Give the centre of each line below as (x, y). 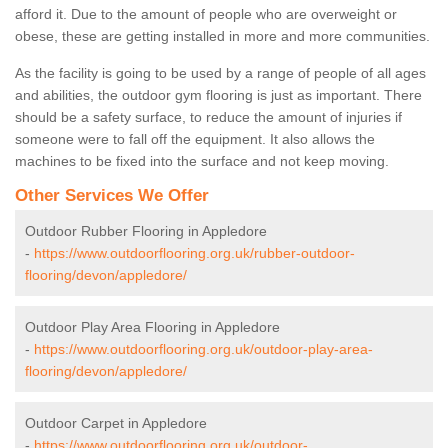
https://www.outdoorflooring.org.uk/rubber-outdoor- (194, 253)
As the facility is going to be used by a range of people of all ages (220, 73)
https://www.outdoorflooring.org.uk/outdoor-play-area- (203, 349)
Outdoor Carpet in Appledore (116, 423)
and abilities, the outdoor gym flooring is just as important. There (218, 95)
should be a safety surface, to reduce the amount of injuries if (208, 117)
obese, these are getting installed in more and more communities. (222, 36)
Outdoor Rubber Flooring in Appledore (146, 231)
